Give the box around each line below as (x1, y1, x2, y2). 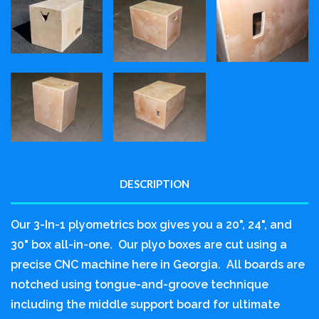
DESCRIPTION (119, 177, 189, 190)
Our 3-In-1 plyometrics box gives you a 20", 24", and (11, 217, 292, 231)
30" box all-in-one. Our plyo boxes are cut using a (11, 237, 287, 251)
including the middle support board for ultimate (11, 297, 280, 311)
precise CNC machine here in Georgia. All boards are (11, 257, 305, 271)
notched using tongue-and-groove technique (11, 277, 268, 291)
